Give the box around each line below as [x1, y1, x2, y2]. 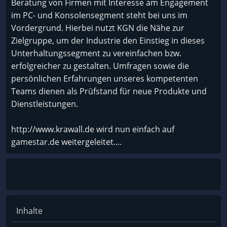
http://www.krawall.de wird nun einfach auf [11, 123, 174, 135]
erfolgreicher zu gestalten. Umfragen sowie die [11, 60, 189, 71]
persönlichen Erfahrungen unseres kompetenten [11, 72, 198, 84]
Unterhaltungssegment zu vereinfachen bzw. [11, 47, 181, 59]
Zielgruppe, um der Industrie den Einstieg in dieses [11, 34, 205, 46]
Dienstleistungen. [11, 98, 78, 109]
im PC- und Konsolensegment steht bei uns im [11, 9, 187, 21]
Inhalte [16, 205, 43, 216]
